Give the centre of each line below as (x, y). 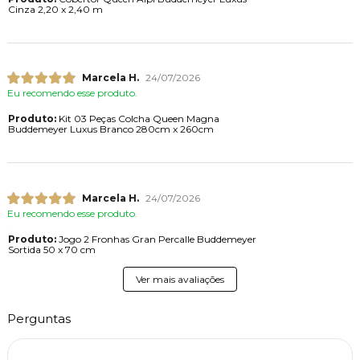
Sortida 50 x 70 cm (51, 249)
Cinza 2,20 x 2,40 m (55, 9)
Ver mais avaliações (180, 279)
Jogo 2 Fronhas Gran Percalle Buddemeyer (156, 239)
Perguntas (39, 318)
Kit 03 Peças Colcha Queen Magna (137, 119)
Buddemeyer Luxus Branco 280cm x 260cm (110, 129)
